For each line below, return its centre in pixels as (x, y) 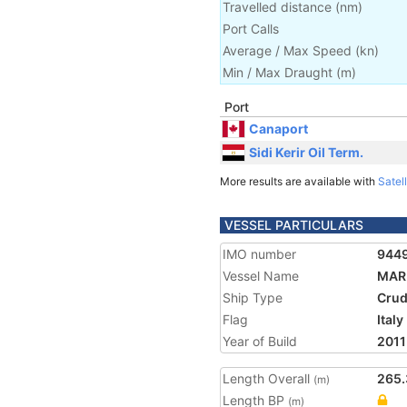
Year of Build (260, 341)
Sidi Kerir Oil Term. (306, 152)
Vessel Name (261, 276)
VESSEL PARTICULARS (294, 225)
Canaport (278, 128)
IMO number (259, 254)
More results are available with (299, 181)
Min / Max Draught (278, 72)
